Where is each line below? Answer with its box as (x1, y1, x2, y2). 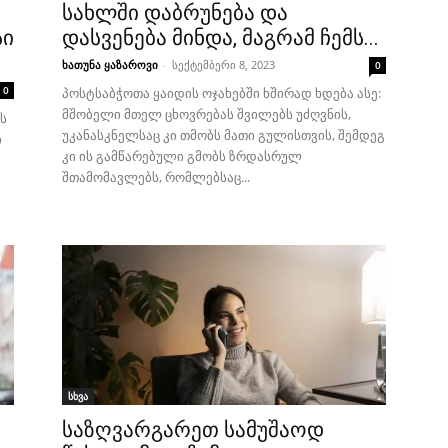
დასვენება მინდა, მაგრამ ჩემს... (62, 26, 379, 50)
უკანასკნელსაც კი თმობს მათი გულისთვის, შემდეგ (62, 126, 385, 144)
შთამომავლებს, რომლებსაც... (62, 168, 250, 186)
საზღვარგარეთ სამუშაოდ (62, 418, 324, 442)
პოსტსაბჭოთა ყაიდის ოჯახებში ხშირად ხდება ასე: (62, 84, 381, 102)
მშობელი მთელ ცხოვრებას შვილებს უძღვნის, (62, 105, 351, 123)
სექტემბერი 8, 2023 (172, 57, 275, 72)
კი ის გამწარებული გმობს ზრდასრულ (62, 147, 302, 165)
